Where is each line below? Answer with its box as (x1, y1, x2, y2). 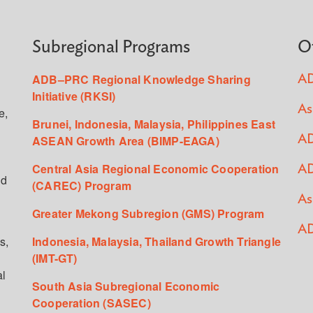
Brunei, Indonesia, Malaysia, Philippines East (32, 115, 276, 132)
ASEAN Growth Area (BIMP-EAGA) (32, 132, 219, 149)
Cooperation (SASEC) (32, 294, 151, 311)
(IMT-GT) (32, 249, 78, 266)
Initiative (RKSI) (32, 87, 116, 104)
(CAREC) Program (32, 177, 131, 194)
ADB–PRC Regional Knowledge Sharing (32, 71, 251, 87)
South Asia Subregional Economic (32, 277, 220, 294)
